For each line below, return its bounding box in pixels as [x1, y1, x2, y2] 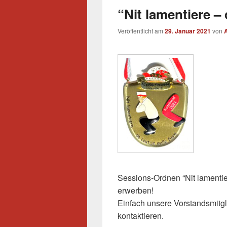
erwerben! [118, 184, 156, 197]
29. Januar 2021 [165, 26, 211, 36]
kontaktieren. [118, 210, 164, 222]
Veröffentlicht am [118, 26, 165, 35]
